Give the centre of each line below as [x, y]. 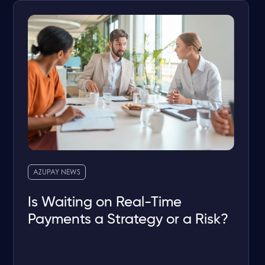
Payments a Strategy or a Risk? [128, 220]
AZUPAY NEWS [57, 173]
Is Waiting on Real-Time [105, 203]
